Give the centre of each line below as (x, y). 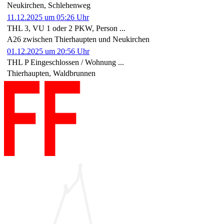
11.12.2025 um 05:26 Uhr (48, 17)
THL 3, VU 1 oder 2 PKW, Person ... (66, 28)
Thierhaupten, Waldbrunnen (51, 73)
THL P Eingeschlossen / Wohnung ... (65, 62)
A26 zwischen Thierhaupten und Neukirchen (78, 39)
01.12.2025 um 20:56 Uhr (48, 51)
